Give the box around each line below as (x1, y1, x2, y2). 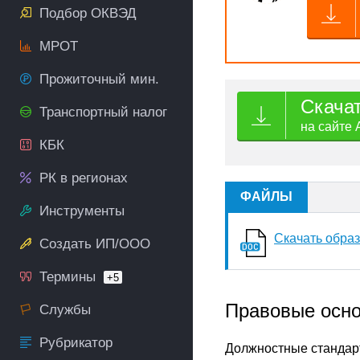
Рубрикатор (39, 335, 112, 350)
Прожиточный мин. (39, 72, 159, 87)
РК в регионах (39, 170, 128, 186)
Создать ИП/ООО (39, 236, 150, 252)
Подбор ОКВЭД (39, 6, 137, 21)
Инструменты (39, 203, 125, 219)
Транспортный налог (39, 104, 167, 120)
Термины (39, 269, 96, 284)
